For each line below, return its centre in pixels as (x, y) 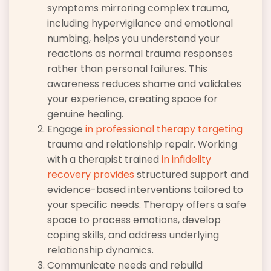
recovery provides (91, 175)
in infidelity (186, 160)
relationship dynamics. (100, 250)
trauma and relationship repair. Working (142, 145)
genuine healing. (85, 114)
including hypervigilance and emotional (140, 24)
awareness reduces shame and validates (144, 84)
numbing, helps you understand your (133, 39)
